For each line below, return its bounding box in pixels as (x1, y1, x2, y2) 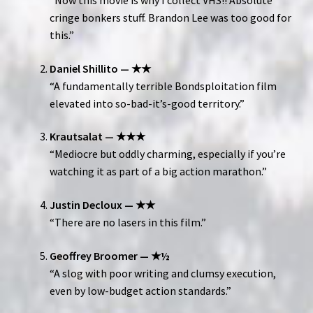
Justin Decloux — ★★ (49, 198, 155, 212)
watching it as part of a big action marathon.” (49, 164, 267, 179)
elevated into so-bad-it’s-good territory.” (49, 96, 245, 110)
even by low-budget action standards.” (49, 283, 231, 298)
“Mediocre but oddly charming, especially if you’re (49, 147, 286, 161)
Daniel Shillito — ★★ (49, 61, 151, 75)
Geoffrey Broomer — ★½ (49, 248, 170, 263)
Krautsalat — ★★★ (49, 129, 145, 144)
